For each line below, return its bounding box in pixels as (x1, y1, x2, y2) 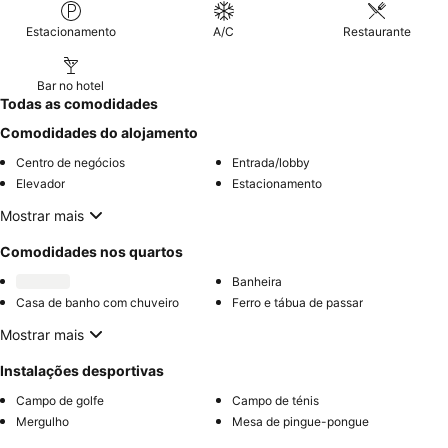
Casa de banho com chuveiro (16, 295, 179, 310)
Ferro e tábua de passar (232, 295, 363, 310)
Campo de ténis (232, 393, 319, 408)
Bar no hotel (37, 78, 105, 93)
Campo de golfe (16, 393, 104, 408)
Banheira (232, 274, 282, 289)
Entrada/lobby (232, 155, 310, 170)
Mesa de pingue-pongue (232, 414, 369, 429)
